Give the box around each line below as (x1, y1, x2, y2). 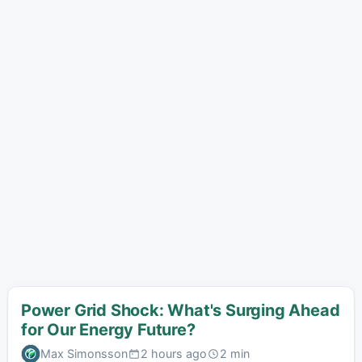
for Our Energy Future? (20, 320, 196, 340)
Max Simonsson (40, 346, 128, 360)
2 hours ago (140, 346, 207, 360)
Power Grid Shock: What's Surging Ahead (20, 301, 340, 321)
